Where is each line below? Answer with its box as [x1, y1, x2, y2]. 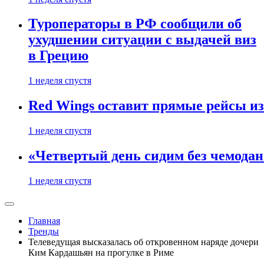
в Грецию [28, 48, 88, 64]
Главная [28, 216, 60, 226]
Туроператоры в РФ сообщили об [28, 16, 242, 32]
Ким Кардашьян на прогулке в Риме [28, 247, 174, 258]
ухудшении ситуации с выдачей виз [28, 32, 256, 48]
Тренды [28, 226, 59, 236]
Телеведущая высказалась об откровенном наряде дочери [28, 237, 259, 247]
